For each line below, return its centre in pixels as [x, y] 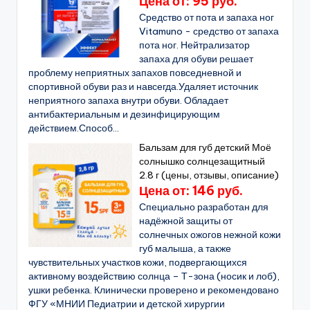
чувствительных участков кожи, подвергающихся [138, 262]
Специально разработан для [204, 207]
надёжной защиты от [186, 220]
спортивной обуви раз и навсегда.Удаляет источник [143, 86]
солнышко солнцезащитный [202, 161]
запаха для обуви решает [197, 58]
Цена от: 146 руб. [191, 190]
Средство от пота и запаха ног [207, 17]
